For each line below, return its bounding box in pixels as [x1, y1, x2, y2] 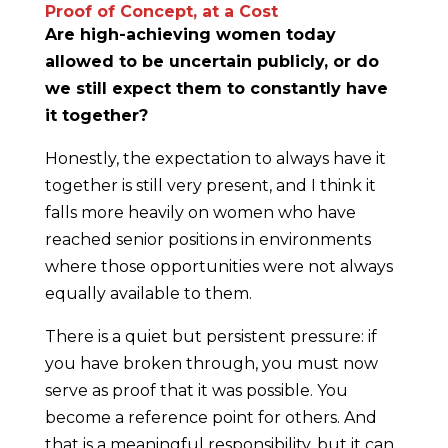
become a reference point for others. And [44, 408, 377, 427]
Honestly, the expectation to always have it [44, 149, 386, 168]
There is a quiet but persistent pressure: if [44, 327, 377, 346]
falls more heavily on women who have [44, 203, 356, 222]
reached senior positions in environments [44, 230, 371, 249]
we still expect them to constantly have [44, 79, 388, 98]
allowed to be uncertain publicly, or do [44, 52, 379, 71]
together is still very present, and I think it [44, 176, 376, 195]
